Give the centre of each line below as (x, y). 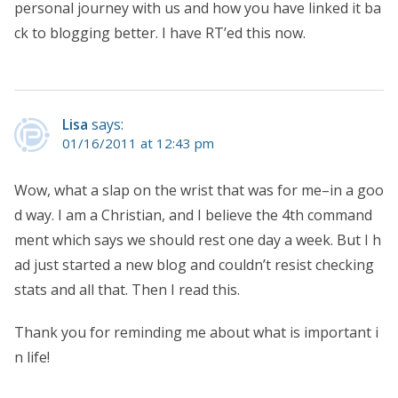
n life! (32, 357)
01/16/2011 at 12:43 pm (138, 143)
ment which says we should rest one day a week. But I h (198, 239)
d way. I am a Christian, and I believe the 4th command (193, 215)
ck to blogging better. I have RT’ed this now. (160, 32)
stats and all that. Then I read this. (127, 289)
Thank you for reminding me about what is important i (196, 332)
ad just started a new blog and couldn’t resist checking (194, 264)
